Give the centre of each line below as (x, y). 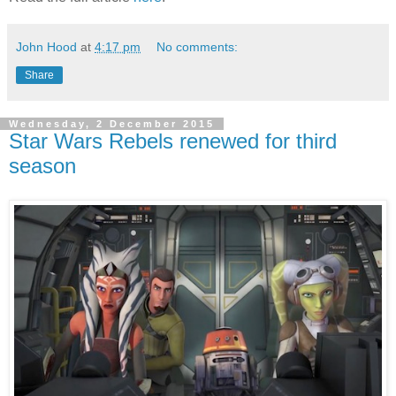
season (42, 166)
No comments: (198, 47)
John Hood (46, 47)
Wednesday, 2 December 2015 (112, 124)
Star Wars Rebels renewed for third (173, 141)
